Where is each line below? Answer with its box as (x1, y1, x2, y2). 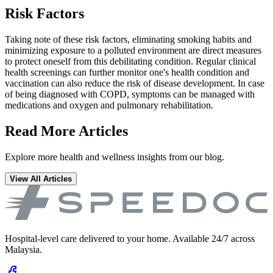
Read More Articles (5, 123, 128, 140)
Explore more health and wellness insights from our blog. (5, 151, 224, 162)
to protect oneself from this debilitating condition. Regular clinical (5, 56, 256, 67)
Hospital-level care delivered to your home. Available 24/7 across (5, 233, 255, 244)
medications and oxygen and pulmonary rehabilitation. (5, 100, 213, 111)
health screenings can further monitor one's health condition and (5, 67, 249, 78)
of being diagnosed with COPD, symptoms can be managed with (5, 89, 255, 100)
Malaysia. (5, 244, 42, 255)
